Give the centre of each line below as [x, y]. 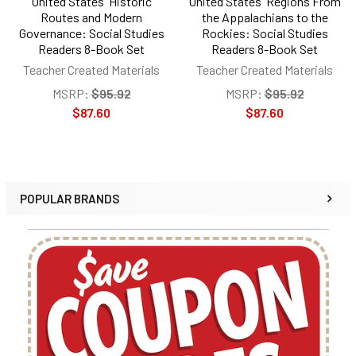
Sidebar [59, 215]
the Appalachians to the [265, 17]
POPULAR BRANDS [70, 199]
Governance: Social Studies [91, 33]
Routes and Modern [91, 17]
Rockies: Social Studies [265, 33]
